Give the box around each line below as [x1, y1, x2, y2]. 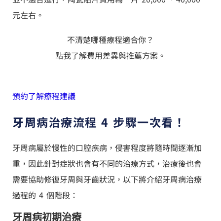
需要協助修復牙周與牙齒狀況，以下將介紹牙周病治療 [12, 173, 202, 185]
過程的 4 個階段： [12, 188, 78, 201]
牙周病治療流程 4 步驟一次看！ [12, 113, 185, 130]
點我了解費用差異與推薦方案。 [55, 49, 166, 61]
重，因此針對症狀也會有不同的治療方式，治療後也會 [12, 157, 202, 169]
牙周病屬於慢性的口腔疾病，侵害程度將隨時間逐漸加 [12, 141, 202, 153]
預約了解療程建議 [12, 89, 75, 102]
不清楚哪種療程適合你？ [67, 33, 154, 45]
